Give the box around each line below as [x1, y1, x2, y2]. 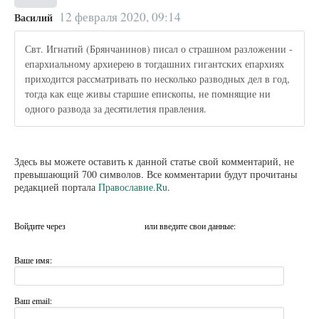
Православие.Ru [98, 180, 167, 194]
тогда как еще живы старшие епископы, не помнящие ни [25, 87, 271, 101]
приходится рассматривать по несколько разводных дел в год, [25, 72, 291, 86]
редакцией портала [14, 180, 98, 194]
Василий [14, 9, 53, 25]
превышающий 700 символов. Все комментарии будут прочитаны [14, 167, 297, 182]
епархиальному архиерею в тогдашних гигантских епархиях [25, 57, 285, 71]
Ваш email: [14, 295, 52, 307]
